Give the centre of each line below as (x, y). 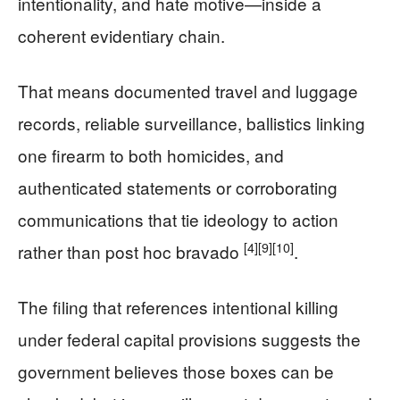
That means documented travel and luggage (188, 90)
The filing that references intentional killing (178, 306)
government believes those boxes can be (176, 371)
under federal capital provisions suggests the (189, 338)
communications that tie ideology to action (178, 219)
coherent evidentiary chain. (121, 35)
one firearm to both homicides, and (151, 154)
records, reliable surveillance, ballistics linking (192, 122)
